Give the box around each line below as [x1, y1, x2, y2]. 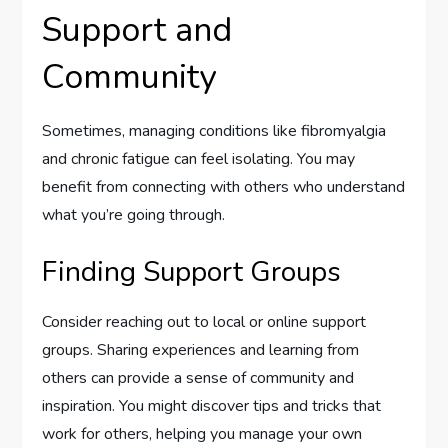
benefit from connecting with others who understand [42, 175, 406, 198]
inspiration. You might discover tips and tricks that [42, 394, 382, 417]
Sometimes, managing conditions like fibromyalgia [42, 119, 387, 142]
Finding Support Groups [42, 252, 342, 291]
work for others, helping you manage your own [42, 422, 363, 445]
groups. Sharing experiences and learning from [42, 338, 360, 361]
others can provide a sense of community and [42, 366, 355, 389]
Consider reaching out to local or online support [42, 310, 367, 333]
